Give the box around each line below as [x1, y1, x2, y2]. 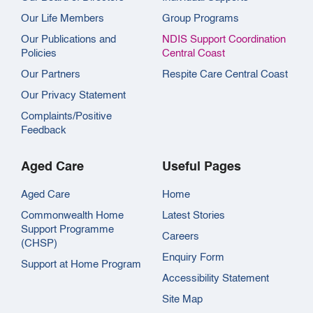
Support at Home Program [21, 259, 141, 270]
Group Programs [161, 13, 239, 24]
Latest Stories [161, 210, 225, 221]
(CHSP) [21, 238, 57, 249]
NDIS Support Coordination [161, 34, 286, 45]
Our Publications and [21, 34, 116, 45]
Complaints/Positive [21, 111, 112, 122]
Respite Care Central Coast [161, 69, 288, 80]
